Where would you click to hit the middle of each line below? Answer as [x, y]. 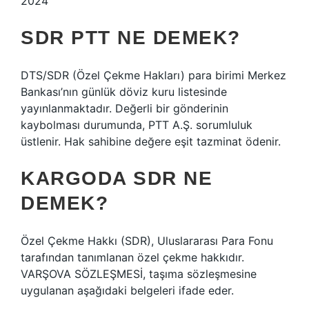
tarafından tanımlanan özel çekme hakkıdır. [132, 257]
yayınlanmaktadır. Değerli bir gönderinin [124, 108]
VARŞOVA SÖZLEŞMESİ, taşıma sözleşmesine [139, 274]
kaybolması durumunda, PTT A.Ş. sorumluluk [137, 125]
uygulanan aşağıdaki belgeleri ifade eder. [127, 290]
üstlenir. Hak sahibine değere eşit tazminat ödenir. [151, 141]
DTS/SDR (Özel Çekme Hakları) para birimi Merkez [153, 75]
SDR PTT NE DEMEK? [131, 38]
